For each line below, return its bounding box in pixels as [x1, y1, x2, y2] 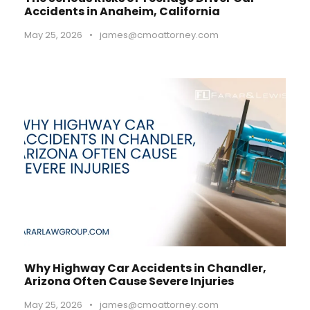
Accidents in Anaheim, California [24, 3, 220, 19]
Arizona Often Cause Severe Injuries [24, 273, 234, 289]
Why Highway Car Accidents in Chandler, [24, 260, 266, 276]
